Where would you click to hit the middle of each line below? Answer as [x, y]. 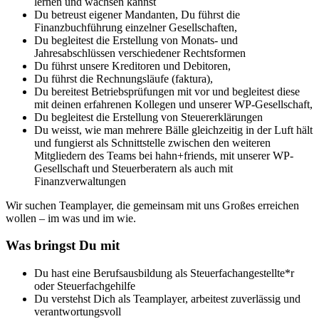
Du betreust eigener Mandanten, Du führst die [137, 14]
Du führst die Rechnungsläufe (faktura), [124, 78]
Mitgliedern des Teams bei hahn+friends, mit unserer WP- [164, 155]
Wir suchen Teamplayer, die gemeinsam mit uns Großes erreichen [152, 205]
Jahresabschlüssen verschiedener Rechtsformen [140, 53]
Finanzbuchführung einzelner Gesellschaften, [136, 27]
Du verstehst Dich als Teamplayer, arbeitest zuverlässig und [167, 299]
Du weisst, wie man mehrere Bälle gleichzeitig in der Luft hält [173, 130]
